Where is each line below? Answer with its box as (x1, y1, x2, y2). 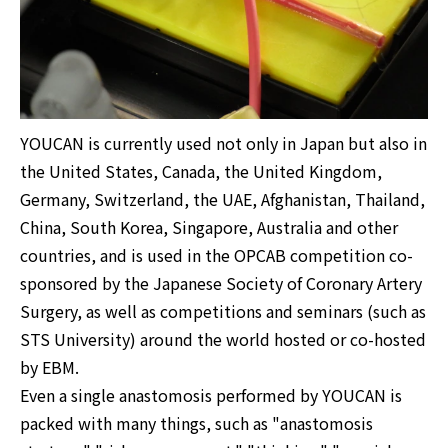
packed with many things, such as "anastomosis (20, 411, 373, 436)
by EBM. (20, 355, 79, 380)
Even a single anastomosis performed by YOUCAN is (20, 383, 402, 408)
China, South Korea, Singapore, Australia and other (20, 215, 398, 240)
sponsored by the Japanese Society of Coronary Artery (20, 271, 422, 296)
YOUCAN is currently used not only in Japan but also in (20, 131, 427, 156)
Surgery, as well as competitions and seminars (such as (20, 299, 426, 324)
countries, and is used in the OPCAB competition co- (20, 243, 413, 268)
